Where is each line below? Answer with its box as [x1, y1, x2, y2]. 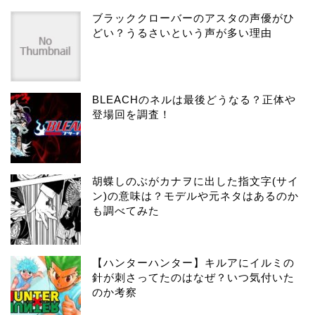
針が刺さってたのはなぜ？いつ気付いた [92, 271, 295, 283]
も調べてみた [92, 204, 160, 217]
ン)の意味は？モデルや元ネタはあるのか [92, 189, 299, 202]
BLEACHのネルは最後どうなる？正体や [92, 93, 296, 105]
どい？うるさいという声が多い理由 [92, 26, 272, 39]
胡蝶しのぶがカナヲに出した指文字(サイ [92, 174, 299, 187]
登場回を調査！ [92, 108, 171, 120]
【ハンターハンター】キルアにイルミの [92, 256, 295, 269]
